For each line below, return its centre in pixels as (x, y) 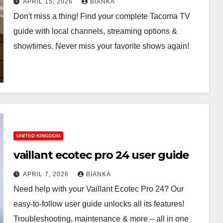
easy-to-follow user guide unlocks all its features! (99, 204)
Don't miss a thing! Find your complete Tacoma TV (102, 16)
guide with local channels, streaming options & (95, 31)
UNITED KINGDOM (38, 135)
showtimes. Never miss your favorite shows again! (101, 46)
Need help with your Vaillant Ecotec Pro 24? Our (98, 189)
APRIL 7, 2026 (47, 174)
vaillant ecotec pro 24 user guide (101, 155)
